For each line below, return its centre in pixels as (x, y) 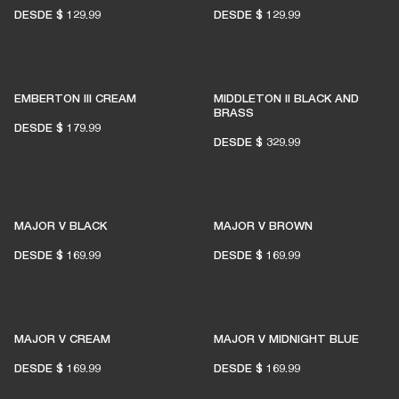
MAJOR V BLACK (61, 225)
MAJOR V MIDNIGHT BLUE (286, 338)
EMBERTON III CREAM (75, 98)
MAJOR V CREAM (62, 338)
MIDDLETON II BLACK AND (286, 98)
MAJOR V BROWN (263, 225)
